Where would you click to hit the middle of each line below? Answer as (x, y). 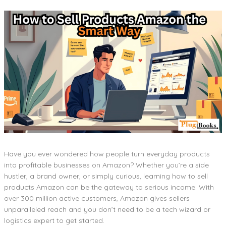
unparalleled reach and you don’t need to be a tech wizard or (107, 209)
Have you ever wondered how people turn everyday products (107, 154)
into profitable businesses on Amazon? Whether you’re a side (106, 165)
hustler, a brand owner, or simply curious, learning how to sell (106, 176)
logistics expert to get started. (54, 220)
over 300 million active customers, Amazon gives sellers (97, 198)
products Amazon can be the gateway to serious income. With (109, 187)
